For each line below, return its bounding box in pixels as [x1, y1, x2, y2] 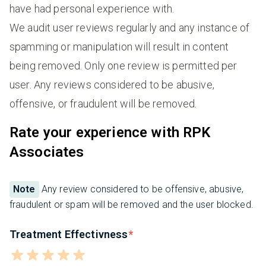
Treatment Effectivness [9, 228, 128, 241]
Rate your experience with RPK [9, 124, 211, 141]
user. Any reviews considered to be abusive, [9, 78, 214, 91]
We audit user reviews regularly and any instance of [9, 21, 250, 34]
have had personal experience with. [9, 2, 175, 15]
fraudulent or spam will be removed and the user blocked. [9, 199, 254, 211]
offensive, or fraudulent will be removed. [9, 97, 197, 110]
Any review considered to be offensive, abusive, [39, 183, 244, 195]
